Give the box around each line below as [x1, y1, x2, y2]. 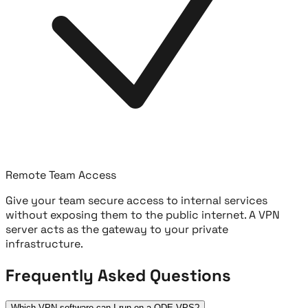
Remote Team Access [5, 168, 116, 183]
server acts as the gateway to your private [5, 222, 228, 237]
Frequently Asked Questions [5, 265, 231, 287]
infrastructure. [5, 236, 83, 252]
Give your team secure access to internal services [5, 193, 267, 208]
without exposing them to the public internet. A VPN [5, 208, 280, 223]
